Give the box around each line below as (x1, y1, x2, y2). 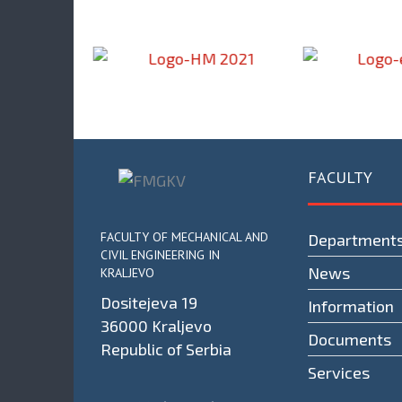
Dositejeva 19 (100, 292, 197, 312)
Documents (308, 329, 391, 350)
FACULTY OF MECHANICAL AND (100, 228, 268, 245)
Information (308, 296, 394, 317)
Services (308, 363, 370, 383)
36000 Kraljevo (100, 315, 212, 336)
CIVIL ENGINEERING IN (100, 246, 220, 263)
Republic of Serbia (100, 338, 232, 359)
